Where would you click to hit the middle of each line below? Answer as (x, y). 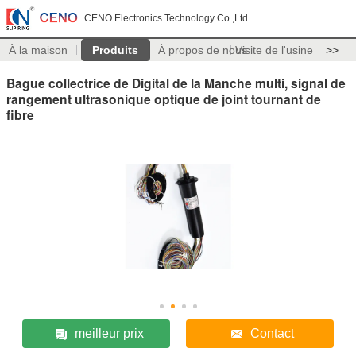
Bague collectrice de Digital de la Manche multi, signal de (176, 83)
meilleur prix (109, 333)
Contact (273, 333)
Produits (116, 50)
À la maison (39, 50)
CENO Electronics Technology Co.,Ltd (166, 18)
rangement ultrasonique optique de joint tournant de (164, 99)
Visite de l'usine (274, 50)
